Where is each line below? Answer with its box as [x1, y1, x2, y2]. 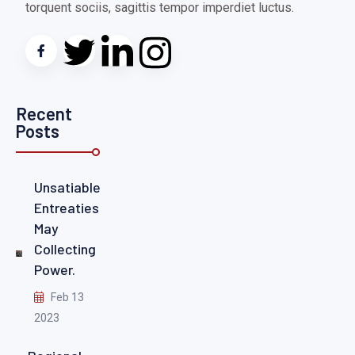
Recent [16, 102, 72, 124]
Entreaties [33, 199, 99, 217]
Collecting [33, 240, 96, 258]
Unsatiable [33, 178, 101, 197]
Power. [33, 261, 75, 279]
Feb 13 [48, 291, 84, 304]
